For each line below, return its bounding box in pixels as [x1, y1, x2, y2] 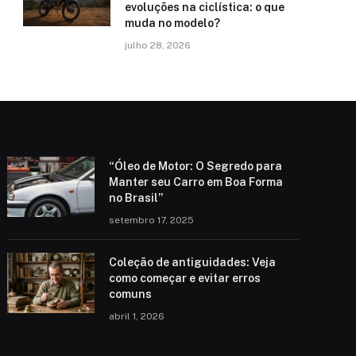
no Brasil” [109, 192, 164, 204]
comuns [109, 288, 153, 300]
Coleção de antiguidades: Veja [109, 256, 277, 269]
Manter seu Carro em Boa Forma [109, 176, 284, 188]
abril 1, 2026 [109, 311, 165, 322]
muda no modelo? [125, 17, 220, 29]
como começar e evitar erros [109, 272, 261, 284]
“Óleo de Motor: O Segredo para [109, 160, 283, 172]
